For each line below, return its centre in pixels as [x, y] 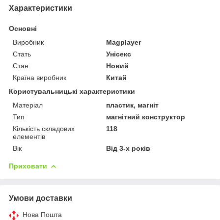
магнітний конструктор [146, 117]
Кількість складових [44, 128]
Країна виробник [40, 77]
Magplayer [124, 42]
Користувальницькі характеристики [72, 91]
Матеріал [28, 105]
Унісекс [119, 54]
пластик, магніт [133, 105]
